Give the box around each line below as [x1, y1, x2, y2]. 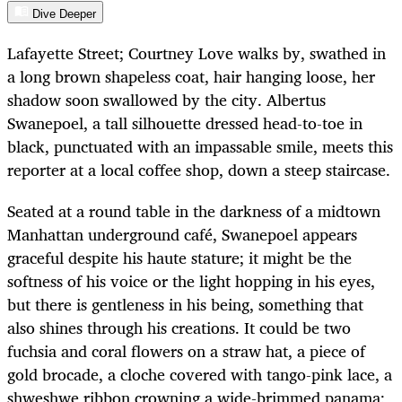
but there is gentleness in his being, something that [7, 291, 363, 319]
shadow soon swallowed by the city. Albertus [7, 86, 326, 114]
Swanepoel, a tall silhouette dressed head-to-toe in [7, 109, 363, 137]
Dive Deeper [32, 7, 96, 22]
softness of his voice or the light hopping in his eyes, [7, 267, 375, 295]
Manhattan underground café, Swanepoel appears [7, 221, 357, 249]
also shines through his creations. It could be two [7, 314, 351, 342]
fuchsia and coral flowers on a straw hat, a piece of [7, 337, 365, 365]
